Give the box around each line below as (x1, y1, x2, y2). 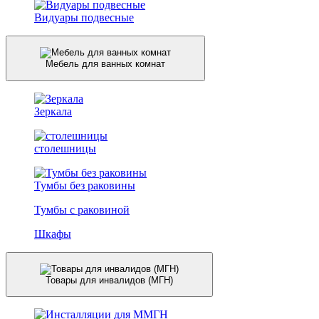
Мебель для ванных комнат (46, 58, 165, 70)
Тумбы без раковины (34, 179, 135, 192)
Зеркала (34, 105, 72, 117)
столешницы (34, 142, 96, 155)
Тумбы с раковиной (34, 203, 130, 216)
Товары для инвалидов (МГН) (46, 274, 173, 286)
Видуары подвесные (34, 11, 134, 23)
